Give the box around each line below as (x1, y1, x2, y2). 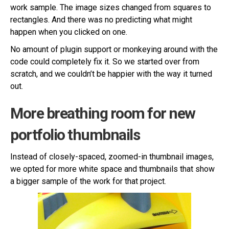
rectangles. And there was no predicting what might (10, 15, 192, 25)
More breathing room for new (10, 104, 195, 122)
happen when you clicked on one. (10, 27, 127, 37)
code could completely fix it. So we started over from (10, 57, 199, 66)
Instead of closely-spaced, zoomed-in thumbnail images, (10, 152, 214, 162)
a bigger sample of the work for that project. (10, 176, 166, 186)
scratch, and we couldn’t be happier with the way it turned (10, 69, 212, 79)
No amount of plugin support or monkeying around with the (10, 44, 218, 54)
